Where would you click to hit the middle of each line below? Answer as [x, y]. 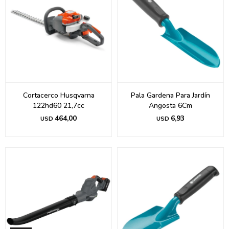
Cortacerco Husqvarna [59, 95]
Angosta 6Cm [170, 106]
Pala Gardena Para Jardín [170, 95]
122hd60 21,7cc [59, 106]
